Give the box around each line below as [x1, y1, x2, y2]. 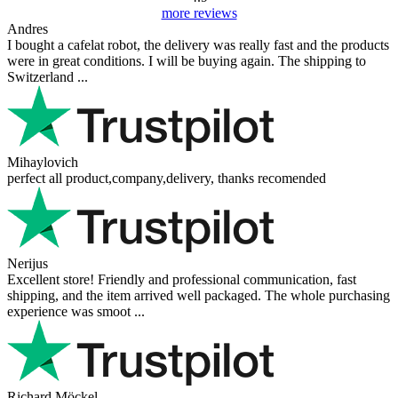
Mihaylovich [7, 155, 78, 171]
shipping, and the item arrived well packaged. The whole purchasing [7, 288, 390, 304]
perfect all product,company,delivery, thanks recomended [7, 171, 326, 187]
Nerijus [7, 256, 48, 272]
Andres [7, 21, 48, 37]
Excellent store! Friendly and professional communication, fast [7, 272, 356, 288]
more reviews [161, 5, 237, 21]
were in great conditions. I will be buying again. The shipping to [7, 53, 366, 69]
